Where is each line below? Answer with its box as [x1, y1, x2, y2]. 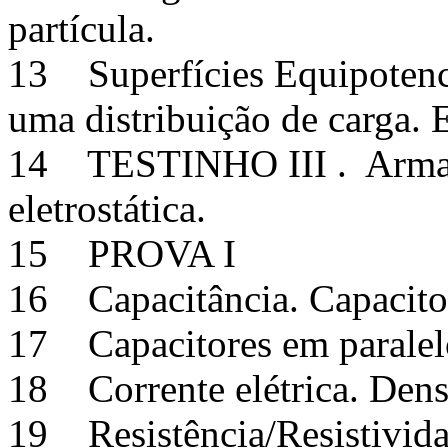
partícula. [8, 6, 155, 50]
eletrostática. [8, 186, 206, 230]
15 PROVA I [8, 231, 246, 275]
